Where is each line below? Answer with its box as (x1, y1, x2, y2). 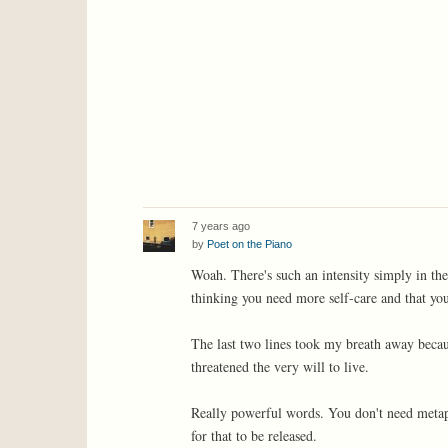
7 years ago (192, 220, 250, 233)
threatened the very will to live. (191, 357, 369, 377)
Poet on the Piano (207, 238, 292, 251)
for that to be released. (191, 426, 317, 446)
